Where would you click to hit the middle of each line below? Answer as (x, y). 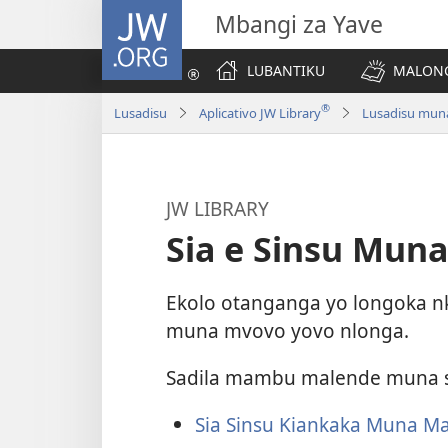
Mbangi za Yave (299, 24)
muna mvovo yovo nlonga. (287, 330)
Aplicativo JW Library (260, 112)
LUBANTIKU (286, 70)
